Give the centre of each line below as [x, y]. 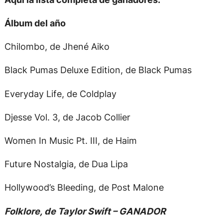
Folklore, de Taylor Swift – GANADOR [85, 211]
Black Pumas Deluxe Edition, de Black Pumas [98, 70]
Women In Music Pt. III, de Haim [70, 140]
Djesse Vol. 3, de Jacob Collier [67, 117]
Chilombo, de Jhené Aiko [57, 47]
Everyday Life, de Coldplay [60, 93]
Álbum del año [35, 23]
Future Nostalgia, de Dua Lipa [66, 164]
